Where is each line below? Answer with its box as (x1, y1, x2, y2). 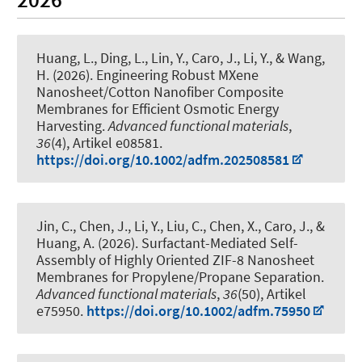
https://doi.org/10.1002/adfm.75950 (86, 301, 310, 320)
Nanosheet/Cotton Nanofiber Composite (36, 82, 284, 101)
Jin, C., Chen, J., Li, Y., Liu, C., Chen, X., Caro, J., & (36, 216, 325, 235)
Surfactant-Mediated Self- (141, 233, 298, 252)
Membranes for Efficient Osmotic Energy (36, 99, 279, 118)
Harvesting (36, 116, 102, 135)
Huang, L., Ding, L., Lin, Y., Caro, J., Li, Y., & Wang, (36, 48, 325, 67)
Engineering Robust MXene (96, 65, 259, 84)
